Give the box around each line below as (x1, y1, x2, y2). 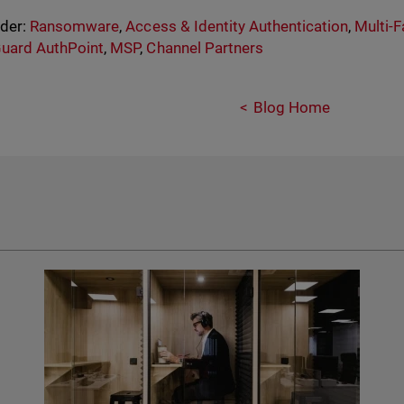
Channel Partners (146, 39, 263, 57)
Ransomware (30, 17, 120, 35)
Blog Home (252, 98, 330, 116)
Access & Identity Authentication (125, 17, 348, 35)
